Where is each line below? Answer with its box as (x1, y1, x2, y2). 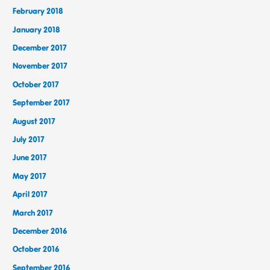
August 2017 (13, 115, 56, 127)
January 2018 (13, 24, 60, 35)
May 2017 (13, 170, 47, 181)
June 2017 (13, 152, 48, 163)
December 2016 (13, 225, 67, 236)
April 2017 (13, 189, 48, 200)
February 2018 (13, 5, 63, 17)
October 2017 (13, 78, 60, 90)
